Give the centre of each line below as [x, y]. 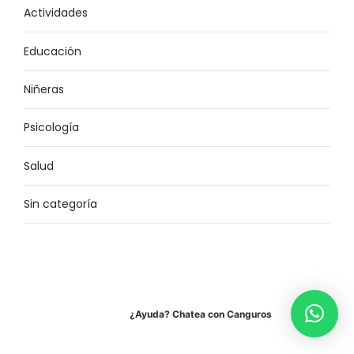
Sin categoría [60, 204]
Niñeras [44, 89]
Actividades [56, 13]
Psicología [51, 128]
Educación [53, 51]
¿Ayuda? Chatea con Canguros [201, 314]
